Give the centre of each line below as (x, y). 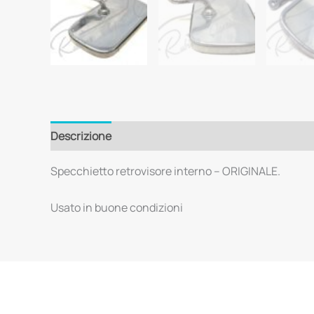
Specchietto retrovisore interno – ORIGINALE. (165, 171)
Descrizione (81, 136)
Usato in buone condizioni (117, 207)
